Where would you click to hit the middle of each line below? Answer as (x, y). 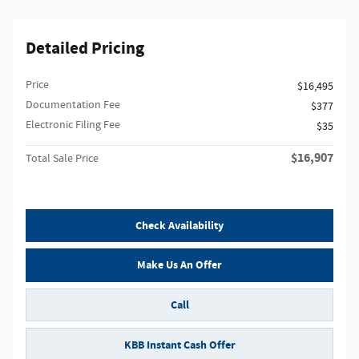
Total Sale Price (62, 158)
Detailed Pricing (85, 48)
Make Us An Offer (179, 265)
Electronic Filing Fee (73, 125)
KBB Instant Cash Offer (179, 345)
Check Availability (179, 225)
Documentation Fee (73, 105)
